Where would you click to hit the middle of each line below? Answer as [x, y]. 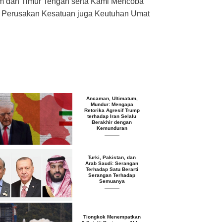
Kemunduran [112, 128]
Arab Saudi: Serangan [112, 163]
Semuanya [112, 181]
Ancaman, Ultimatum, [112, 98]
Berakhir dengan [112, 122]
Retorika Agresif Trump [112, 110]
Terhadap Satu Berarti [112, 169]
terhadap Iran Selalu [112, 116]
